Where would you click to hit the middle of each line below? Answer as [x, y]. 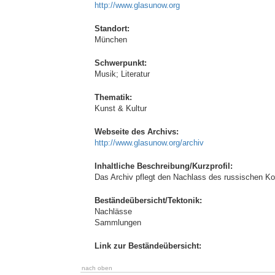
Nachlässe [113, 211]
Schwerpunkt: [121, 63]
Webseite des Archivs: [137, 132]
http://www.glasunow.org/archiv [149, 143]
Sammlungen [118, 223]
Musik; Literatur [122, 74]
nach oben [97, 268]
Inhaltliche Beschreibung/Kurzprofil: [164, 166]
